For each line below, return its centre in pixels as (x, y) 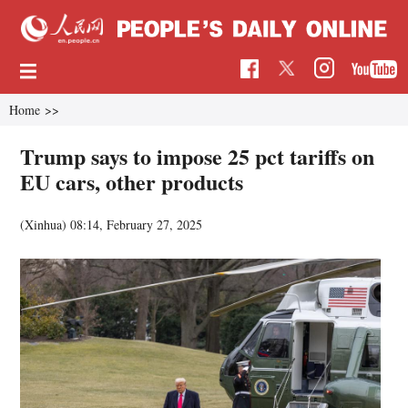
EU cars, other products (132, 181)
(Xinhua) (46, 224)
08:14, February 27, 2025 (137, 224)
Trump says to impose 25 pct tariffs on (198, 156)
